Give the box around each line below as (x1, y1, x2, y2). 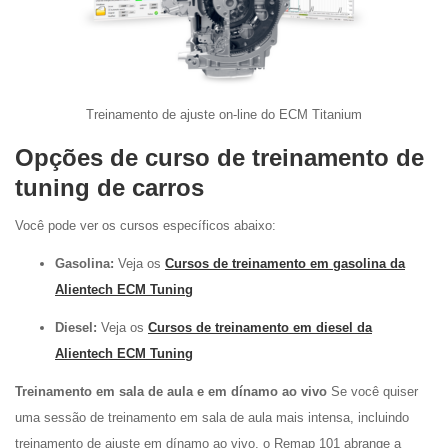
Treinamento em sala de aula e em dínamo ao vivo (15, 384, 327, 399)
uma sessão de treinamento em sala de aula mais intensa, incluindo (15, 410, 409, 425)
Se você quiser (327, 384, 418, 399)
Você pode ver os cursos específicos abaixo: (15, 218, 276, 233)
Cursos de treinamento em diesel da (148, 320, 372, 335)
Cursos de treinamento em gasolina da (165, 256, 405, 271)
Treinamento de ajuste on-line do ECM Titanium (86, 107, 362, 122)
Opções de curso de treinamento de (15, 144, 424, 171)
